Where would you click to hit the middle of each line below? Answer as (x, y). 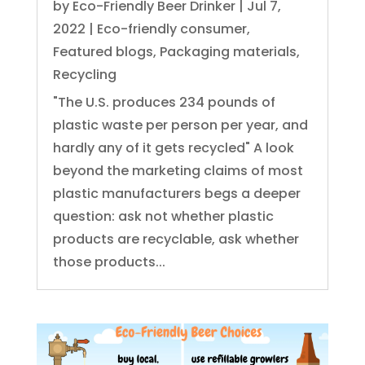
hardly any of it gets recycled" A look (173, 147)
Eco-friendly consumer (172, 29)
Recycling (84, 74)
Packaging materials (228, 51)
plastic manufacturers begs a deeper (176, 193)
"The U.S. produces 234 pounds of (164, 102)
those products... (109, 262)
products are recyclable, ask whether (176, 239)
